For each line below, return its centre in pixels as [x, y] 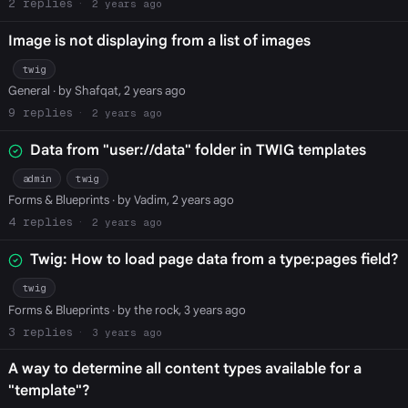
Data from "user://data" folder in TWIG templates [198, 150]
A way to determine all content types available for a [184, 369]
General [29, 91]
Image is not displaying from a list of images [159, 41]
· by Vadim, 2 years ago [171, 200]
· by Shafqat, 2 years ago [117, 91]
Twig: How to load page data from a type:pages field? [214, 259]
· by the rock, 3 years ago [177, 310]
